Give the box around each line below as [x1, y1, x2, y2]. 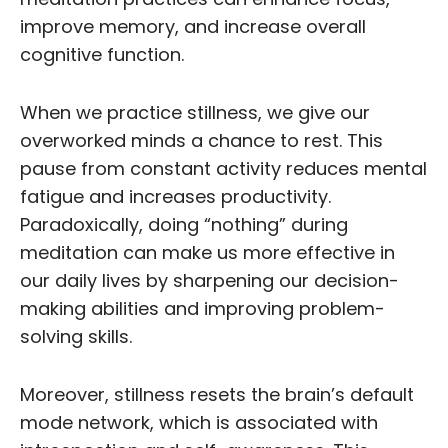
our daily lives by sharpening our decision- [20, 267, 399, 293]
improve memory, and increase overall [20, 13, 366, 39]
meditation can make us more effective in [20, 239, 395, 265]
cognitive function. [20, 41, 184, 67]
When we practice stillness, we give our [20, 99, 370, 125]
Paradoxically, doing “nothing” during [20, 211, 348, 237]
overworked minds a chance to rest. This [20, 127, 383, 153]
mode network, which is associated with [20, 409, 378, 435]
